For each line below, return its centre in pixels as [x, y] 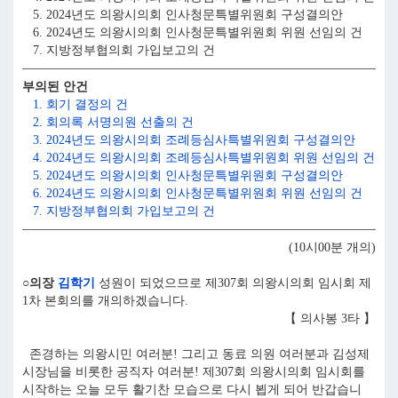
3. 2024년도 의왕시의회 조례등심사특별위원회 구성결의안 [189, 140]
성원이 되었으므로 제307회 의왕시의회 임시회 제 [233, 283]
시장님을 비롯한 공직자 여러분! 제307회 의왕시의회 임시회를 [194, 372]
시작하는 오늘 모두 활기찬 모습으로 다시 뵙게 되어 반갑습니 [192, 390]
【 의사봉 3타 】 [330, 318]
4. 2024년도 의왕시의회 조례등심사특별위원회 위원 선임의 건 [199, 158]
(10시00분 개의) [332, 247]
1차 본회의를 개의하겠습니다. [105, 301]
